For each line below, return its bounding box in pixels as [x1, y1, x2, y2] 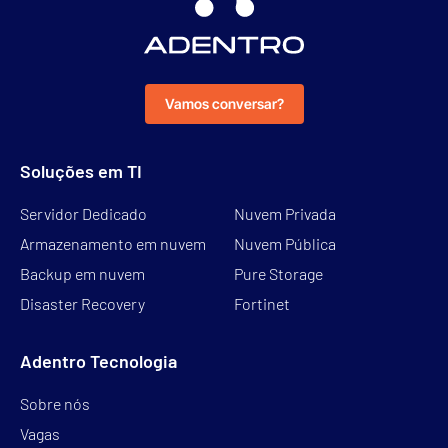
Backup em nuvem [20, 263, 145, 283]
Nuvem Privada [234, 203, 336, 223]
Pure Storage [234, 263, 323, 283]
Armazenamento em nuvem [20, 233, 206, 253]
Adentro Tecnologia [20, 349, 177, 372]
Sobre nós [20, 393, 90, 413]
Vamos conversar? [164, 94, 284, 112]
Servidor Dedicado [20, 203, 147, 223]
